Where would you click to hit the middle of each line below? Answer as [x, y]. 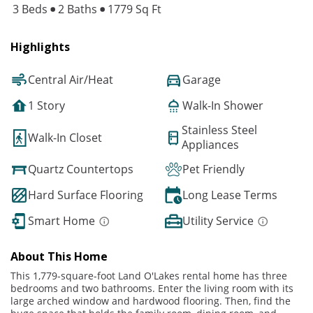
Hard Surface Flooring [86, 195]
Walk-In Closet [65, 137]
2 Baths [78, 9]
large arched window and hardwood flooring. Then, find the [151, 301]
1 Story [46, 106]
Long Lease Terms [230, 195]
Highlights [40, 47]
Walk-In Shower [223, 106]
